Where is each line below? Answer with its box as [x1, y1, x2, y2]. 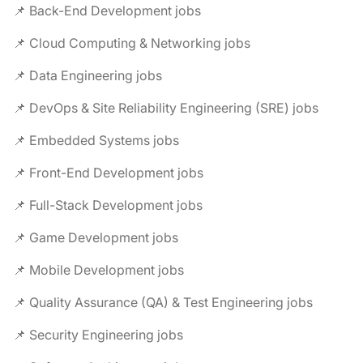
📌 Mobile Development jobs [13, 262, 184, 278]
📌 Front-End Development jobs [13, 164, 203, 181]
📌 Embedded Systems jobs [13, 132, 179, 148]
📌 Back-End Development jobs [13, 2, 201, 19]
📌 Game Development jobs [13, 229, 178, 246]
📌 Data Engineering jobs [13, 67, 162, 83]
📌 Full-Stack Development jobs [13, 197, 203, 213]
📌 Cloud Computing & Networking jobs [13, 35, 250, 51]
